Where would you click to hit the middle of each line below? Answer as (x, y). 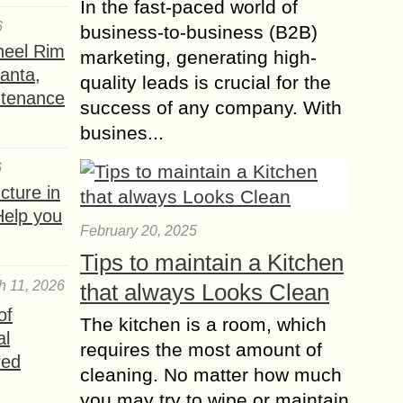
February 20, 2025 (139, 230)
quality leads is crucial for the (206, 82)
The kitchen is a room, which (203, 324)
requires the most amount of (201, 349)
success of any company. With (211, 107)
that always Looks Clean (205, 292)
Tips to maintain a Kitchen (212, 262)
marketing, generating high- (198, 57)
